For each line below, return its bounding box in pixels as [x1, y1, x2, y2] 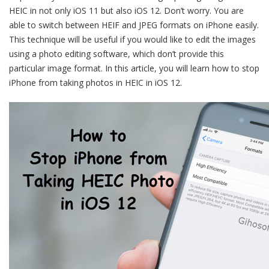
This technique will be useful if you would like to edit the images [9, 34, 256, 45]
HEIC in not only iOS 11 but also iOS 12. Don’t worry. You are [9, 5, 244, 16]
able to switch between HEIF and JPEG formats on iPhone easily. [9, 19, 259, 31]
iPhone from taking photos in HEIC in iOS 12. [9, 77, 182, 88]
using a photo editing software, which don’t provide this [9, 48, 224, 59]
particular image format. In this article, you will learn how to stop [9, 62, 259, 74]
